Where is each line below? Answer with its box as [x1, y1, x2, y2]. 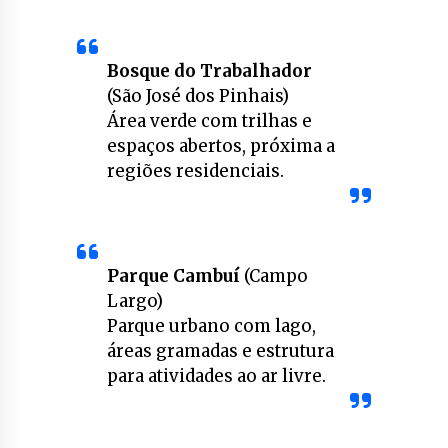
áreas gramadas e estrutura [106, 340, 334, 363]
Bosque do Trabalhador [106, 60, 312, 83]
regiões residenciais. [106, 160, 284, 183]
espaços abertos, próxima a [106, 135, 335, 158]
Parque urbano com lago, [106, 315, 316, 338]
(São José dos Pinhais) [106, 85, 289, 108]
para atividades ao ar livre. [106, 365, 326, 388]
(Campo [239, 265, 308, 288]
